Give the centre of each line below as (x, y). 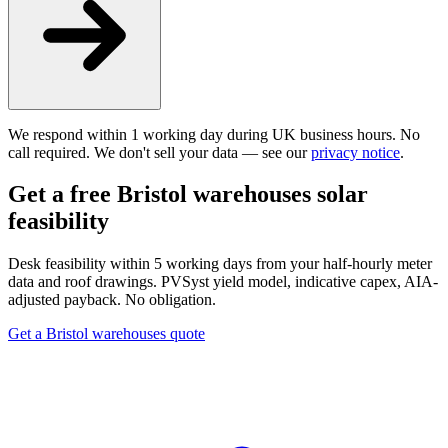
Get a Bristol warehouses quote (106, 334)
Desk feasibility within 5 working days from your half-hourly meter (220, 264)
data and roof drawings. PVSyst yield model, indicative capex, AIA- (223, 282)
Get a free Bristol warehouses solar (188, 194)
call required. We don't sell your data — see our (159, 152)
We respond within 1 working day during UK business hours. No (214, 134)
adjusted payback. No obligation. (112, 300)
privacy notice (355, 152)
